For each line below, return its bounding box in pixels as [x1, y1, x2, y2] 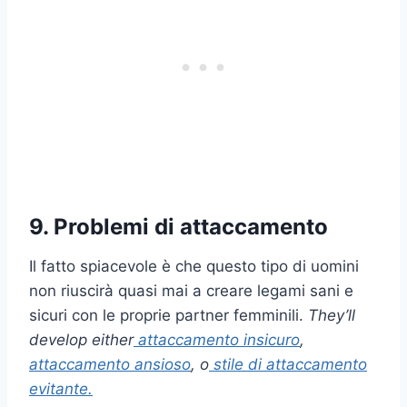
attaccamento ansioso [29, 354, 191, 373]
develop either [29, 330, 134, 349]
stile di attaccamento [213, 354, 367, 373]
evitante [29, 379, 88, 398]
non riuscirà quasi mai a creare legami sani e [29, 281, 353, 300]
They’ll [308, 305, 355, 324]
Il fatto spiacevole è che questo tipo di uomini [29, 256, 359, 275]
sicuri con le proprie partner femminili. [29, 305, 308, 324]
